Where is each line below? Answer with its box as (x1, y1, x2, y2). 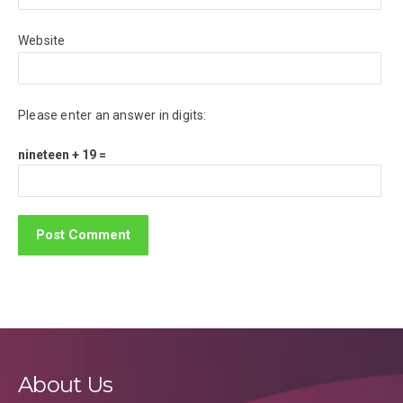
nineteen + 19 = (18, 147, 106, 162)
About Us (18, 371, 113, 398)
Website (18, 32, 66, 48)
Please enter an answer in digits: (18, 107, 207, 122)
